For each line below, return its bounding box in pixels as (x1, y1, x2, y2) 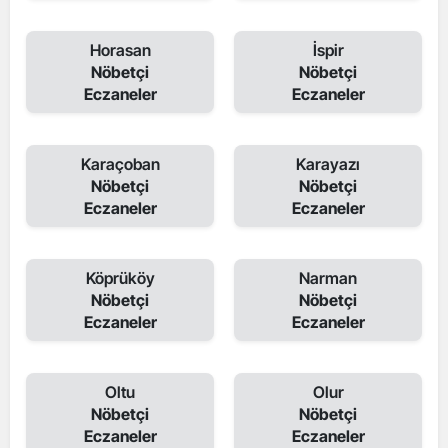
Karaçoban (80, 154, 160, 174)
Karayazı (296, 154, 360, 174)
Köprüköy (85, 268, 155, 288)
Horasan (89, 40, 151, 60)
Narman (299, 268, 357, 288)
